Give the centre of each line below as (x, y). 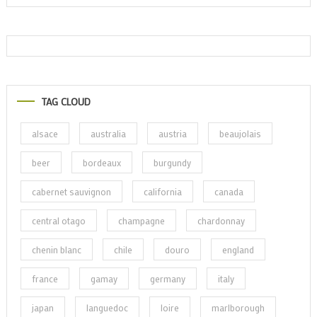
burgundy (172, 162)
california (162, 191)
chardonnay (221, 220)
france (45, 278)
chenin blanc (56, 249)
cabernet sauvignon (71, 191)
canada (229, 191)
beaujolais (240, 133)
